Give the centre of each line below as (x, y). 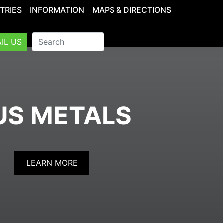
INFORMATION (57, 10)
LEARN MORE (52, 163)
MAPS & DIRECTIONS (132, 10)
